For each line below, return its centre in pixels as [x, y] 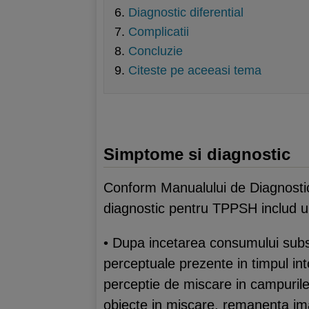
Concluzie [156, 51]
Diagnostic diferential [186, 12]
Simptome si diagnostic [197, 154]
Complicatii [159, 32]
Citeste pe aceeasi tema [195, 70]
